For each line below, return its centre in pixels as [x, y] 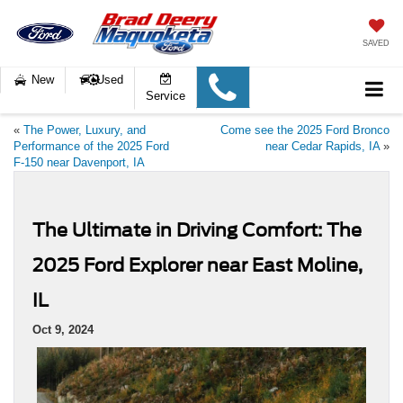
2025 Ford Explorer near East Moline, [197, 266]
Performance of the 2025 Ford [91, 147]
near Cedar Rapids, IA [322, 147]
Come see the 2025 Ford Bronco [305, 130]
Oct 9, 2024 [63, 330]
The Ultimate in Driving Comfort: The [197, 231]
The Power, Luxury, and [85, 130]
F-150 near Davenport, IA [79, 163]
